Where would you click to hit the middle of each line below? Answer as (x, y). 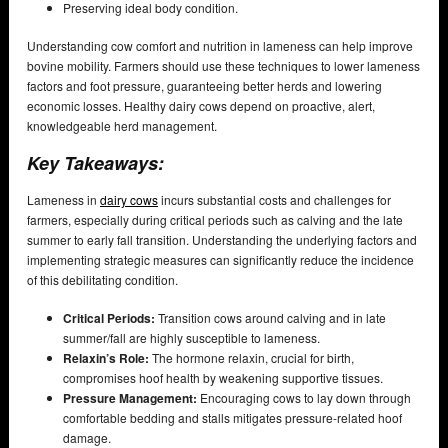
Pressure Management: (130, 398)
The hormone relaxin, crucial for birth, (251, 358)
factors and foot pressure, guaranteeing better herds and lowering (204, 86)
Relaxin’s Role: (106, 358)
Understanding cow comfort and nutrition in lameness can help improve (220, 46)
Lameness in (63, 200)
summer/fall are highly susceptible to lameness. (191, 338)
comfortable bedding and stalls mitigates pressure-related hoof (232, 418)
